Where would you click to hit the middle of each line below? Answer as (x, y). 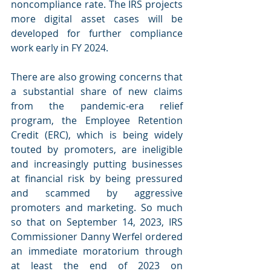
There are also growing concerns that (97, 77)
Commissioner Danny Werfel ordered (97, 236)
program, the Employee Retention (97, 120)
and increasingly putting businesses (97, 164)
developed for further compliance (97, 33)
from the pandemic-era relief (97, 106)
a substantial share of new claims (97, 91)
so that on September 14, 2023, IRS (97, 222)
